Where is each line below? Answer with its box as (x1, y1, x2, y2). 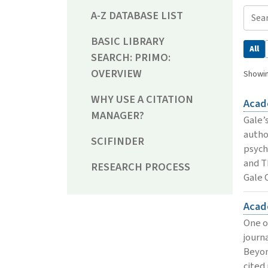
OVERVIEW (91, 66, 142, 82)
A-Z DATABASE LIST (91, 8, 183, 24)
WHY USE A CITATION (91, 92, 193, 108)
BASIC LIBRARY (91, 33, 165, 50)
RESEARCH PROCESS (91, 159, 190, 175)
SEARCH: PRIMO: (91, 50, 170, 66)
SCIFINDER (91, 133, 144, 150)
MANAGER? (91, 108, 144, 124)
